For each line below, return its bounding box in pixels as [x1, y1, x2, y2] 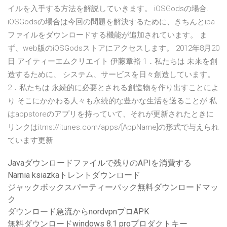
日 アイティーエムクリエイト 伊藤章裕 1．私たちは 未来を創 [8, 57, 217, 66]
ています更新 [8, 136, 53, 145]
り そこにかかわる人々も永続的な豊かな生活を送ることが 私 [8, 96, 217, 106]
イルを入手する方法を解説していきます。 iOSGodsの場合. [8, 4, 209, 14]
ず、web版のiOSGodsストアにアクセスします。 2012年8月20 [8, 44, 219, 53]
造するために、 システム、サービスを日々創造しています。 [8, 70, 215, 80]
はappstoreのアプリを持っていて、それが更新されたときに [8, 109, 214, 119]
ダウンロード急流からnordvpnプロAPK [8, 207, 149, 217]
